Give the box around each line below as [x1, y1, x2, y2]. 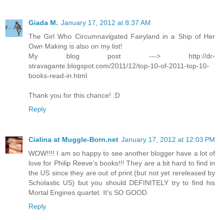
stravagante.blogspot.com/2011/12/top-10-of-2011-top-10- [28, 62, 209, 70]
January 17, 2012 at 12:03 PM [121, 136, 215, 144]
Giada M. [28, 19, 58, 27]
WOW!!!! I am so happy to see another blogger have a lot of [28, 149, 215, 158]
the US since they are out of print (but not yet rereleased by [28, 169, 215, 177]
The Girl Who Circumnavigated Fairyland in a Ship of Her [28, 32, 215, 41]
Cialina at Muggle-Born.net [28, 136, 118, 144]
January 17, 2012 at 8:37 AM [61, 19, 151, 27]
